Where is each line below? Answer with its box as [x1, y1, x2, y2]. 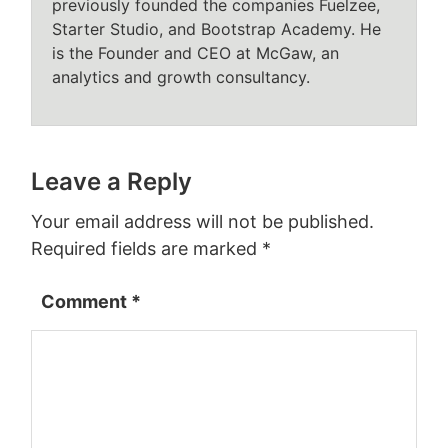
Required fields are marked [31, 237, 263, 259]
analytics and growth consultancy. [52, 66, 311, 87]
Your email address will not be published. [31, 210, 375, 232]
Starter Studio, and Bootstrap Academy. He [52, 18, 382, 39]
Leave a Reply [31, 166, 193, 196]
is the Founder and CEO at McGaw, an [52, 42, 340, 63]
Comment [41, 290, 132, 312]
